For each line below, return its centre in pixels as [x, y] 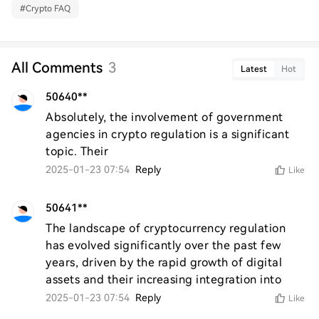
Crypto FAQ [48, 9]
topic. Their [77, 151]
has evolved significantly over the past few [163, 245]
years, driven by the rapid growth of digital [164, 262]
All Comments [57, 68]
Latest [254, 69]
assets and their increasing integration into [163, 279]
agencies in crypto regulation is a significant [167, 134]
